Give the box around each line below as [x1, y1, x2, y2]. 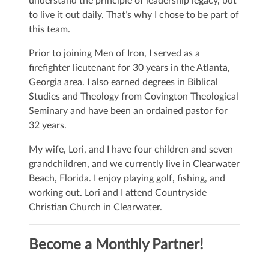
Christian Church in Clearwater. [29, 202, 162, 213]
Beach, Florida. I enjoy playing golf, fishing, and [29, 174, 225, 184]
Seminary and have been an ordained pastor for [29, 106, 228, 116]
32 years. [29, 121, 67, 131]
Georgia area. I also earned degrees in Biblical [29, 77, 218, 88]
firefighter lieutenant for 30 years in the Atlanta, [29, 63, 230, 73]
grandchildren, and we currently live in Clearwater [29, 159, 240, 169]
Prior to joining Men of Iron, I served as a [29, 49, 200, 59]
